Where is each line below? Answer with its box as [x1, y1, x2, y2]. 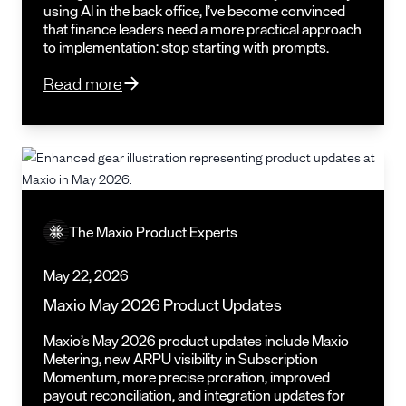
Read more [43, 72, 122, 93]
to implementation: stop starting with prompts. [43, 34, 329, 59]
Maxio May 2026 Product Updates [43, 290, 282, 318]
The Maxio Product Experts [69, 219, 237, 244]
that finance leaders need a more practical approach [43, 16, 362, 41]
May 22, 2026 [43, 263, 129, 287]
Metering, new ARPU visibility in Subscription [43, 346, 318, 371]
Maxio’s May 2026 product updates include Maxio [43, 328, 349, 353]
